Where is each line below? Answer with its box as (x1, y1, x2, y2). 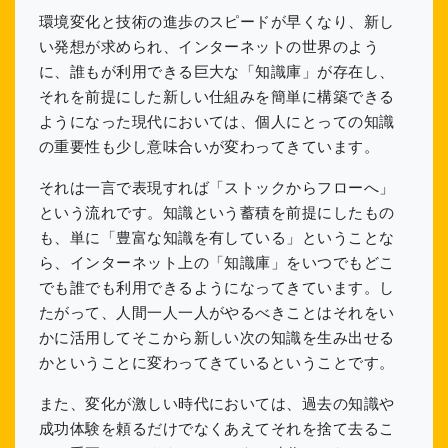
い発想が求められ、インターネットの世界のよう (39, 38, 380, 56)
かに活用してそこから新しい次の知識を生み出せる (39, 329, 395, 347)
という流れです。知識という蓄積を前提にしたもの (39, 204, 395, 222)
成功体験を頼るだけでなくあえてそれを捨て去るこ (39, 420, 395, 438)
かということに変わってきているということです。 (39, 354, 395, 372)
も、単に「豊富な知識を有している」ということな (39, 229, 395, 247)
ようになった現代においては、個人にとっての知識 (39, 113, 395, 131)
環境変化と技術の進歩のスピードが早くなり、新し (39, 13, 395, 31)
